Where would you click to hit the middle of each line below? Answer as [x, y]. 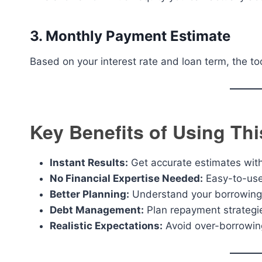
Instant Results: [89, 163]
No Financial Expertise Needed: [126, 178]
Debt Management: [97, 210]
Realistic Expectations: [106, 226]
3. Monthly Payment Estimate [130, 36]
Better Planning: [89, 194]
